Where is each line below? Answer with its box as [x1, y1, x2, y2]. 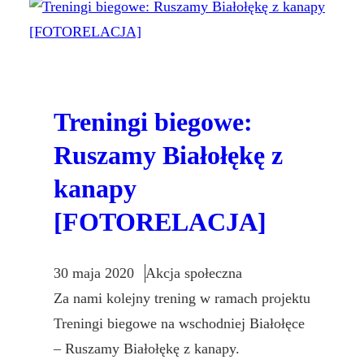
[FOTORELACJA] [54, 207, 266, 237]
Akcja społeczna [145, 264, 242, 281]
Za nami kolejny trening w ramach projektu [54, 289, 310, 306]
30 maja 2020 [54, 264, 134, 281]
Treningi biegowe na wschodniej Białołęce [54, 314, 305, 331]
